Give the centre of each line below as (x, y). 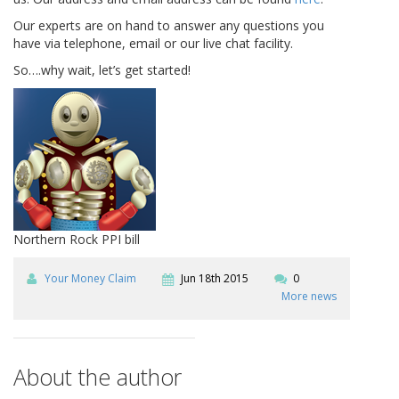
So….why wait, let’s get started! (102, 70)
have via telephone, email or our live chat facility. (153, 44)
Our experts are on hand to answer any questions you (169, 26)
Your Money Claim (90, 279)
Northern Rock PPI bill (77, 240)
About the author (98, 377)
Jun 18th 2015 (215, 279)
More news (309, 297)
